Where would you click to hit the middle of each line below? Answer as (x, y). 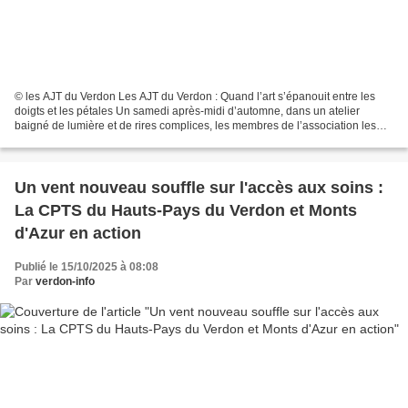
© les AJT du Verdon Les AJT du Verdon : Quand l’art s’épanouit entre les (66, 97)
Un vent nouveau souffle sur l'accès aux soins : (199, 188)
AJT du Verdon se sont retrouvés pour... (111, 141)
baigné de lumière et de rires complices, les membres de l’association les (195, 126)
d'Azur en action (78, 234)
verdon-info (65, 282)
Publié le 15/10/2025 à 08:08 (87, 267)
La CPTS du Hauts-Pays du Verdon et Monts (186, 211)
